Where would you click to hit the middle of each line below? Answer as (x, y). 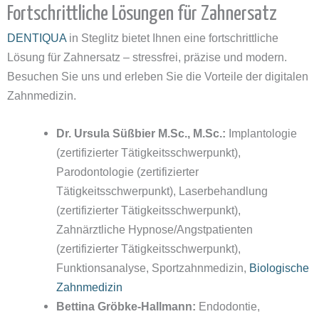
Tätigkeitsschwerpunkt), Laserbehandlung (162, 190)
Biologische (279, 267)
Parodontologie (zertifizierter (128, 171)
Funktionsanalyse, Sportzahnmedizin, (153, 267)
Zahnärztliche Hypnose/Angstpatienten (155, 229)
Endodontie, (228, 306)
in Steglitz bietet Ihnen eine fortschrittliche (172, 37)
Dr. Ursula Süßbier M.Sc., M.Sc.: (141, 133)
